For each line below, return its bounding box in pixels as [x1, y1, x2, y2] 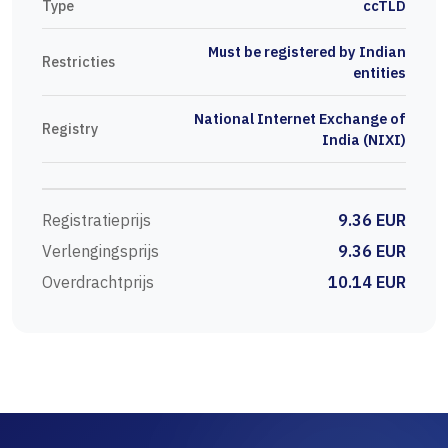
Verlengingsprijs [42, 241, 159, 262]
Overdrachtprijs [42, 272, 154, 293]
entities [353, 63, 406, 83]
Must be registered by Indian [208, 42, 406, 62]
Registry [42, 119, 98, 139]
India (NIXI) [322, 130, 406, 150]
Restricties [42, 52, 115, 72]
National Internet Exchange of [194, 109, 406, 129]
